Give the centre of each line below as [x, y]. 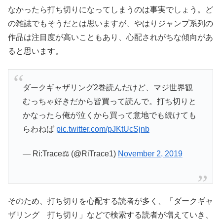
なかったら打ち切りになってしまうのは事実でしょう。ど [110, 10]
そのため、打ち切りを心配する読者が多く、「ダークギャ [110, 201]
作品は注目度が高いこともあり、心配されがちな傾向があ [110, 37]
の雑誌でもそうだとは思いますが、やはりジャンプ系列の [110, 24]
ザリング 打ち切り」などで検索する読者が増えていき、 [110, 215]
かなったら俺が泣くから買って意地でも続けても [109, 115]
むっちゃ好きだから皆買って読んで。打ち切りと [109, 101]
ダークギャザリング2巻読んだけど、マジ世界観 [108, 87]
